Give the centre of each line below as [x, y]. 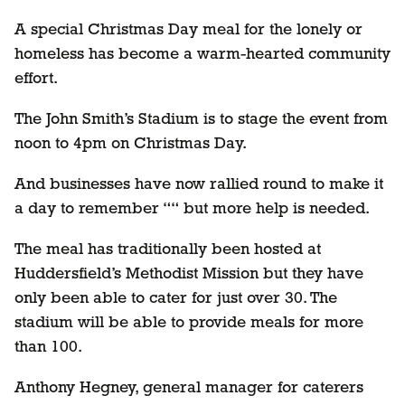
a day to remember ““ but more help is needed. [192, 210]
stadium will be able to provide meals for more [189, 324]
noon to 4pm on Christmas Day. [131, 145]
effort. [36, 80]
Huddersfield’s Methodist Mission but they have [189, 275]
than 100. [48, 348]
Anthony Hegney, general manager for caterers [189, 389]
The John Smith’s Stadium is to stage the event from [201, 120]
